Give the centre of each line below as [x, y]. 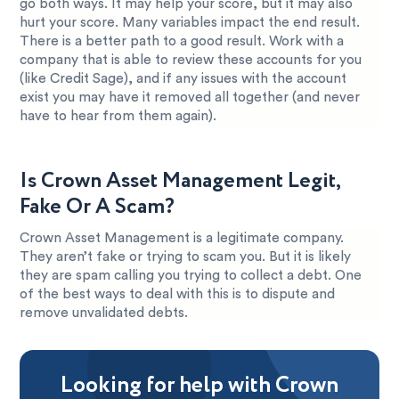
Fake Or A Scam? [98, 207]
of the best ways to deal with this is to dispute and [178, 294]
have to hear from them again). [118, 116]
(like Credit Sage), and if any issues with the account [183, 78]
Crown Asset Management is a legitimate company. [182, 238]
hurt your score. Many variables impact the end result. [190, 22]
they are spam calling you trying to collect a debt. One [191, 275]
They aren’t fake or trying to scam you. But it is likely [186, 256]
